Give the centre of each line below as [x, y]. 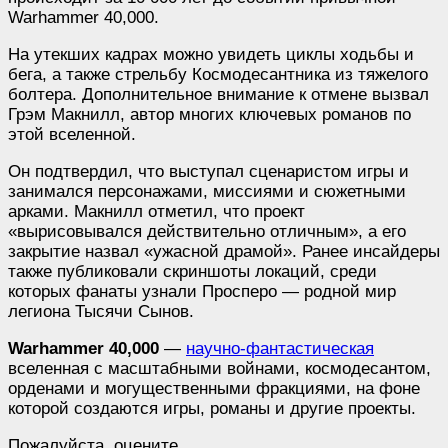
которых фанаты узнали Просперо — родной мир [202, 291]
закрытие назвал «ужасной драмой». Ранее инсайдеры [224, 251]
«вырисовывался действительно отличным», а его [207, 231]
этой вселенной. [72, 134]
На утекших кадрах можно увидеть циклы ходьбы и [211, 54]
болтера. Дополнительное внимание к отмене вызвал [218, 94]
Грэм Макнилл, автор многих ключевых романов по [209, 114]
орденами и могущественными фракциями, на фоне [214, 388]
